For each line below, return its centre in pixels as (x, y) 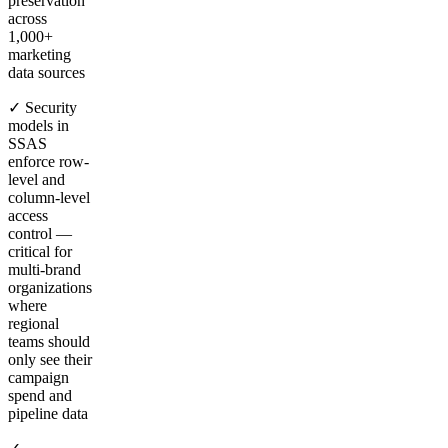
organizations (50, 287)
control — (40, 233)
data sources (46, 72)
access (28, 215)
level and (36, 179)
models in (38, 125)
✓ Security (42, 107)
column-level (49, 197)
